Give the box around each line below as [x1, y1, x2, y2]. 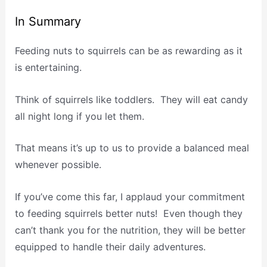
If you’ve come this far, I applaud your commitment [14, 190, 245, 203]
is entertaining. [14, 61, 82, 74]
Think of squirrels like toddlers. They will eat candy [14, 93, 248, 105]
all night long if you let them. [14, 110, 144, 122]
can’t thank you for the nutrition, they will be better [14, 223, 246, 236]
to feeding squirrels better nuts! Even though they [14, 207, 243, 219]
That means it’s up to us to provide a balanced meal [14, 142, 249, 154]
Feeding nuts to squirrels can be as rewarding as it [14, 45, 243, 57]
